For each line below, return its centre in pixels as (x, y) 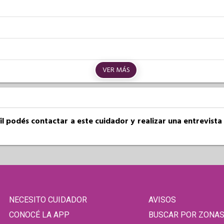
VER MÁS (116, 70)
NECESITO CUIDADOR (48, 199)
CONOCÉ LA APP (39, 214)
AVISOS (162, 199)
